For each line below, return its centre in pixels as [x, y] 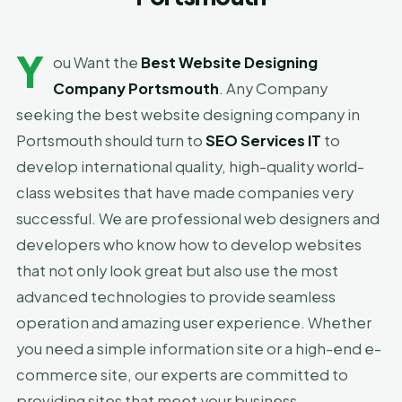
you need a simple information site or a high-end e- [199, 349]
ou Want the [97, 62]
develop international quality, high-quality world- [190, 166]
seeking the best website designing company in [188, 114]
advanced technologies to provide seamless [176, 297]
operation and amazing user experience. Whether [194, 323]
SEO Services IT [263, 140]
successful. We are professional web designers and [198, 218]
